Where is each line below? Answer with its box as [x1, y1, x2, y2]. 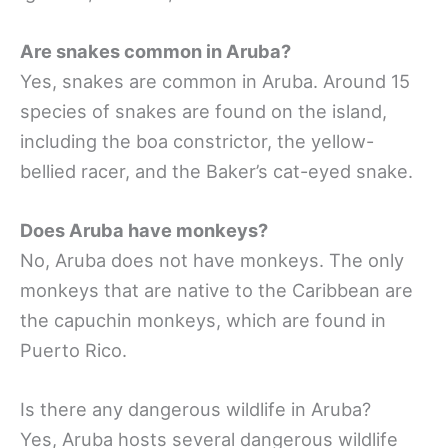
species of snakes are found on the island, [20, 99, 387, 122]
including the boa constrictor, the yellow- [20, 129, 374, 152]
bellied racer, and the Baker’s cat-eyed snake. [20, 159, 413, 182]
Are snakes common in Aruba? [20, 39, 291, 62]
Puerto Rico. [20, 339, 127, 362]
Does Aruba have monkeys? [20, 219, 268, 242]
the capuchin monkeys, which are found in [20, 309, 386, 332]
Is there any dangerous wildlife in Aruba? [20, 398, 371, 421]
